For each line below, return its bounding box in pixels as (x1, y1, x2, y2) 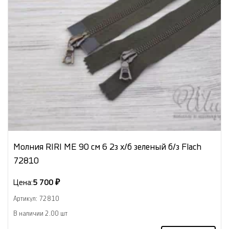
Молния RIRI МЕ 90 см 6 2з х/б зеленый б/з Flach (13, 142, 201, 151)
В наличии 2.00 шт (13, 210, 67, 217)
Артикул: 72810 (13, 195, 59, 202)
